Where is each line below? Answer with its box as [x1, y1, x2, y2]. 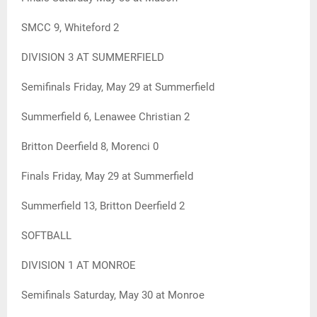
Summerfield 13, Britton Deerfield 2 [21, 200, 185, 213]
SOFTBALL [21, 229, 71, 243]
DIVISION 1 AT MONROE [21, 259, 136, 272]
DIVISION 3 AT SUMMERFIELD [21, 51, 164, 64]
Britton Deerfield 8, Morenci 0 [21, 140, 158, 154]
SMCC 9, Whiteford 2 [21, 21, 119, 35]
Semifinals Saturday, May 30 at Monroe [21, 289, 204, 302]
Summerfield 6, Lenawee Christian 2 [21, 110, 190, 124]
